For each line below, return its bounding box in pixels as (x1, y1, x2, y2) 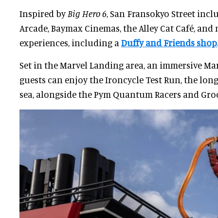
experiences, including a (19, 37, 121, 49)
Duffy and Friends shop (121, 37, 217, 49)
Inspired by (19, 8, 66, 19)
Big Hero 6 (66, 8, 107, 19)
